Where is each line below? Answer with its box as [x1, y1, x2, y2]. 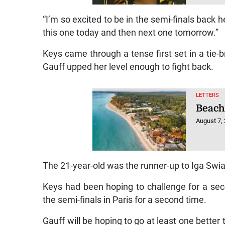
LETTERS [196, 92, 219, 99]
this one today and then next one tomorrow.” [43, 28, 219, 38]
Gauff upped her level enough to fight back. [43, 62, 214, 72]
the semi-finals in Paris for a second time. [43, 195, 207, 205]
